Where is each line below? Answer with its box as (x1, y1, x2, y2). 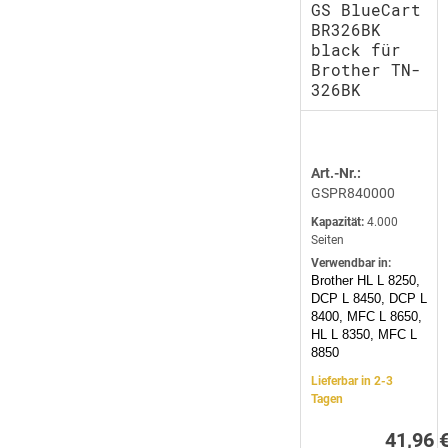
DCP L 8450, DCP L (311, 291, 427, 306)
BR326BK (311, 19, 381, 40)
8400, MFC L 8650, (311, 309, 422, 324)
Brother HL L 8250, (311, 273, 420, 288)
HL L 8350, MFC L (311, 327, 417, 342)
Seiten (311, 233, 344, 247)
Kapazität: (311, 215, 364, 229)
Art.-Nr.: (311, 165, 361, 181)
